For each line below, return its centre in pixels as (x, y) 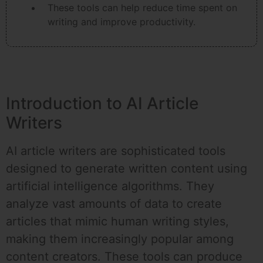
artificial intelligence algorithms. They (110, 186)
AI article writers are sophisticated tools (116, 151)
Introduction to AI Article (102, 104)
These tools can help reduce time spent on (142, 8)
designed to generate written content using (127, 169)
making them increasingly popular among (120, 239)
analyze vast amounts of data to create (114, 204)
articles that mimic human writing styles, (117, 222)
